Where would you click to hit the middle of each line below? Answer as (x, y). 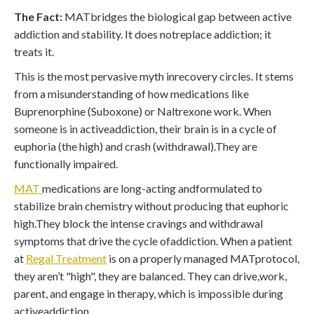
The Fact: (38, 16)
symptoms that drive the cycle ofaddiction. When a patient (153, 240)
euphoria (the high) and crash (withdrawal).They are (136, 146)
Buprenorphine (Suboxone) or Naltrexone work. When (143, 111)
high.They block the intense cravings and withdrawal (138, 223)
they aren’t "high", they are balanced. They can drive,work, (150, 275)
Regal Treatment (66, 258)
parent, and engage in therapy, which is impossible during (149, 293)
